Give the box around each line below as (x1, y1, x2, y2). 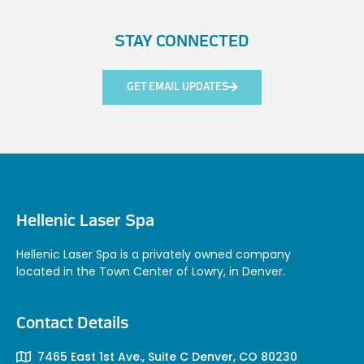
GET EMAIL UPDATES (127, 81, 228, 93)
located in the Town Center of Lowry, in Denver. (16, 262, 285, 279)
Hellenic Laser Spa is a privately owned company (16, 245, 291, 262)
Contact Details (16, 315, 128, 332)
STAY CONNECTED (115, 33, 249, 50)
